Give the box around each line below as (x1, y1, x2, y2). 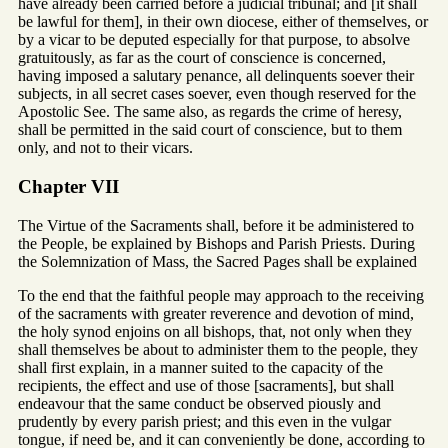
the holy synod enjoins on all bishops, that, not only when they (18, 322, 412, 340)
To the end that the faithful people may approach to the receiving (18, 286, 424, 304)
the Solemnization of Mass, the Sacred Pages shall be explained (18, 252, 417, 270)
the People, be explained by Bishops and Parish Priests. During (18, 234, 415, 252)
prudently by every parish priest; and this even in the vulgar (18, 412, 391, 430)
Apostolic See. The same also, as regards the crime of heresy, (18, 103, 402, 121)
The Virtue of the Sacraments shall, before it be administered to (18, 216, 414, 234)
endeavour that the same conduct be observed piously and (18, 394, 381, 412)
